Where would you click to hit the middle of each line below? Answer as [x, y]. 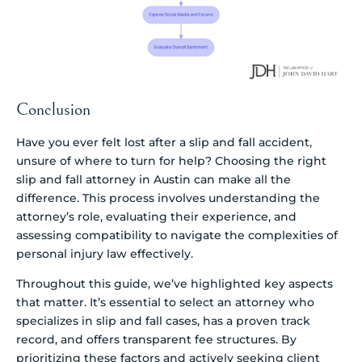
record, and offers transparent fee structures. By [156, 340]
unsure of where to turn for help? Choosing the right [171, 160]
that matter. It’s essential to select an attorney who [165, 303]
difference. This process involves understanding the [168, 198]
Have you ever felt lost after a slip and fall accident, [164, 142]
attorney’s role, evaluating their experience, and [156, 216]
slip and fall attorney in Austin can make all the [154, 179]
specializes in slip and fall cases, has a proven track [163, 321]
